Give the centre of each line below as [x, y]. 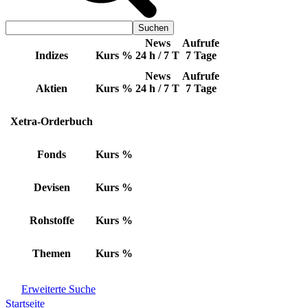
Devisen [52, 187]
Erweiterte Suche [58, 289]
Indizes [52, 55]
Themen [52, 253]
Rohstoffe [52, 220]
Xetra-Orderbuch [52, 121]
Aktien [52, 88]
